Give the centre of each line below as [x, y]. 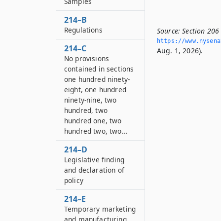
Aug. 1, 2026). [180, 51]
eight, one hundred [95, 90]
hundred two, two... [96, 131]
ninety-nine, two [91, 100]
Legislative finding [94, 160]
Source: [169, 31]
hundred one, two [93, 121]
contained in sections [99, 69]
